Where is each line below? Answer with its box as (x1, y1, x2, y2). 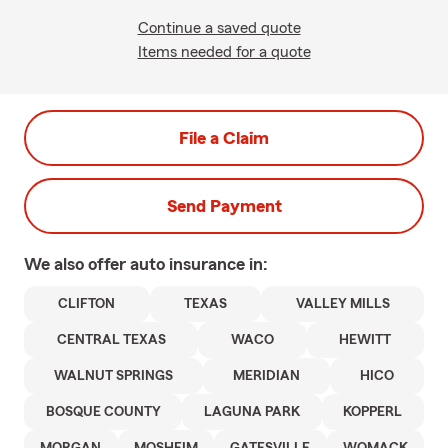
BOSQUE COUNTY (45, 405, 161, 419)
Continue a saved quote (137, 20, 301, 36)
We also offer (24, 255, 130, 273)
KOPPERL (343, 405, 403, 419)
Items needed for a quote (137, 44, 311, 60)
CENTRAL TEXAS (56, 333, 166, 347)
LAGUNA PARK (203, 405, 300, 419)
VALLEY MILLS (295, 297, 390, 311)
